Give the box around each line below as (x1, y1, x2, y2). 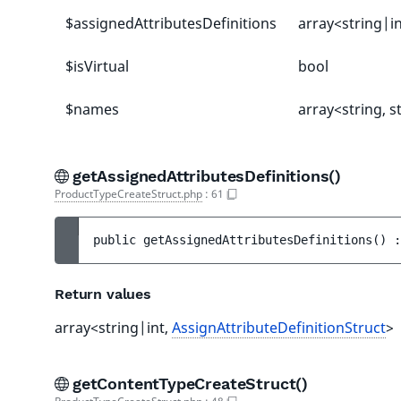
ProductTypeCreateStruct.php (55, 186, 202, 201)
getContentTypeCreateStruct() (73, 374, 313, 393)
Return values (55, 286, 151, 303)
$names (65, 99, 119, 119)
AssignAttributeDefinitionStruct (172, 318, 386, 337)
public (93, 233, 143, 247)
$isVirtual (65, 56, 129, 76)
